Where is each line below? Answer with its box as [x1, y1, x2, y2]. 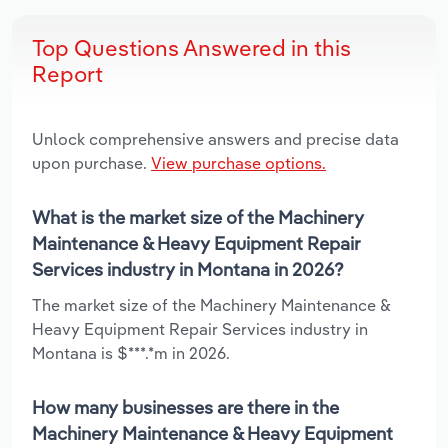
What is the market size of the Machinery [32, 205, 364, 229]
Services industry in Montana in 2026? [32, 257, 344, 281]
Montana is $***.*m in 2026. [32, 342, 230, 363]
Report [32, 59, 103, 88]
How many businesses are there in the [32, 395, 339, 419]
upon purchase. [32, 152, 151, 173]
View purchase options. [151, 152, 326, 173]
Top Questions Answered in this [32, 33, 351, 62]
